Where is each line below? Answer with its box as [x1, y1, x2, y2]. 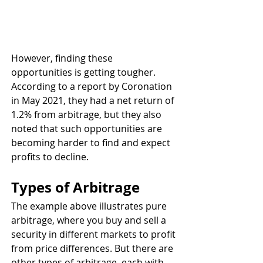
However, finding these [11, 51, 115, 65]
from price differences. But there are [11, 241, 176, 255]
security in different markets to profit [11, 227, 178, 241]
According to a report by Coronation [11, 79, 174, 93]
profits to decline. [11, 150, 89, 163]
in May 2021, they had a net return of [11, 93, 176, 107]
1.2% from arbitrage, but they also [11, 107, 164, 121]
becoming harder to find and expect [11, 136, 173, 149]
